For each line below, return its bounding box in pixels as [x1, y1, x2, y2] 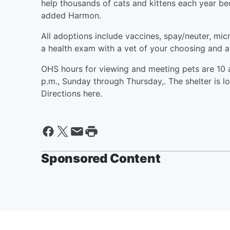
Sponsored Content [41, 150, 161, 166]
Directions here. [41, 88, 102, 99]
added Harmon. [41, 10, 101, 21]
